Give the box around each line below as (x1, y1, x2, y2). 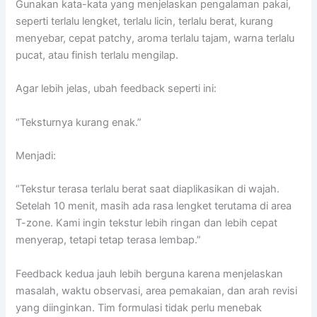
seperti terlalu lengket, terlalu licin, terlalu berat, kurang (16, 14, 274, 28)
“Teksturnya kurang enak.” (16, 115, 142, 129)
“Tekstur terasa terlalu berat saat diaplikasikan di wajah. (16, 183, 280, 196)
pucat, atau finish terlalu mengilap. (16, 48, 179, 62)
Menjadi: (16, 149, 57, 162)
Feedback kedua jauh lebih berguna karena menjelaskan (16, 267, 284, 280)
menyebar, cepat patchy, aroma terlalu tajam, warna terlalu (16, 31, 295, 45)
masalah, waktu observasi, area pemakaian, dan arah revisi (16, 284, 298, 297)
